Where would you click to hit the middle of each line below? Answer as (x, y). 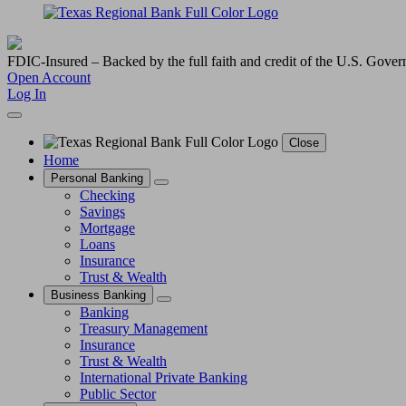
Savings (102, 211)
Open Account (49, 77)
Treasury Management (144, 328)
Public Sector (118, 393)
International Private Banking (164, 377)
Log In (27, 93)
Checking (107, 195)
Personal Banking (97, 178)
